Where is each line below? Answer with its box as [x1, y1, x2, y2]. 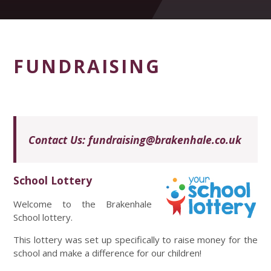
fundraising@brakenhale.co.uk [88, 132, 242, 147]
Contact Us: [28, 132, 89, 147]
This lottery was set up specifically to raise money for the [13, 233, 258, 246]
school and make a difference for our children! [13, 247, 202, 260]
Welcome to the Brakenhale [13, 198, 152, 211]
